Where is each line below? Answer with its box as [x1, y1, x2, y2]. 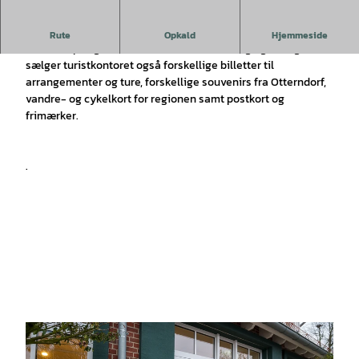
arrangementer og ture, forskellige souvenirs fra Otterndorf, [26, 73, 326, 91]
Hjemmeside [271, 27, 328, 42]
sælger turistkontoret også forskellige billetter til [26, 56, 274, 74]
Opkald [163, 27, 196, 42]
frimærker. [26, 107, 79, 124]
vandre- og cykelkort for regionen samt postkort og [26, 90, 284, 107]
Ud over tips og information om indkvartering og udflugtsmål [26, 39, 329, 57]
